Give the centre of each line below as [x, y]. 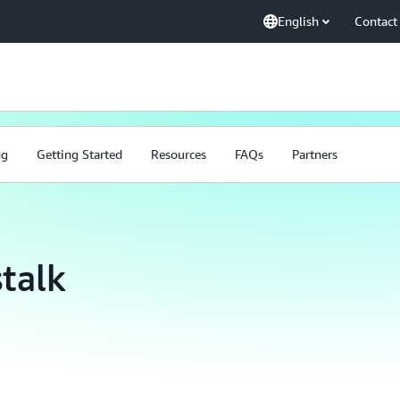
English [298, 21]
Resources [179, 154]
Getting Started [79, 154]
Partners [315, 154]
